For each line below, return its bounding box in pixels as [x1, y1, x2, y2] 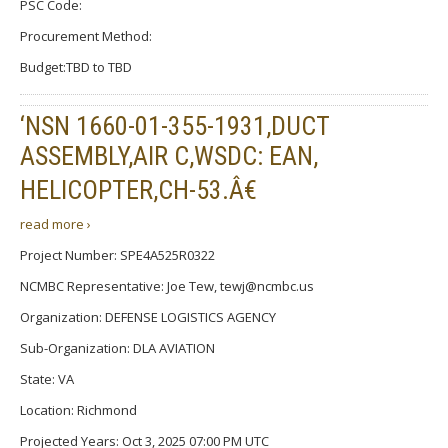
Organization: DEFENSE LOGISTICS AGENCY [20, 307, 276, 326]
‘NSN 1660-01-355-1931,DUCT [20, 110, 329, 141]
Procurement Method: [20, 26, 152, 45]
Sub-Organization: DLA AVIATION [20, 338, 215, 357]
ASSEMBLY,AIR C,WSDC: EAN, [20, 140, 318, 171]
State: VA [20, 369, 74, 388]
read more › [20, 214, 91, 233]
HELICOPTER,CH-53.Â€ [20, 174, 257, 205]
